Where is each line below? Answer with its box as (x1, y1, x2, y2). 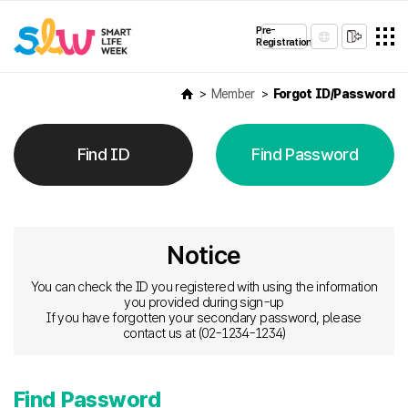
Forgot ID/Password (272, 87, 394, 101)
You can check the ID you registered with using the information (30, 279, 378, 295)
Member (210, 87, 255, 101)
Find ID (76, 144, 129, 165)
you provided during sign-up (124, 294, 284, 311)
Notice (167, 240, 241, 270)
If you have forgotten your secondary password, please (46, 310, 362, 326)
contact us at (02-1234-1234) (123, 325, 285, 342)
